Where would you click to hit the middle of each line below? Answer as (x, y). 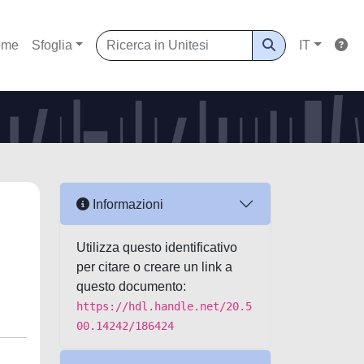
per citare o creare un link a (154, 267)
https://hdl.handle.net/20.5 (164, 306)
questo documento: (131, 286)
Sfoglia (52, 45)
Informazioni (126, 204)
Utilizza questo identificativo (157, 247)
